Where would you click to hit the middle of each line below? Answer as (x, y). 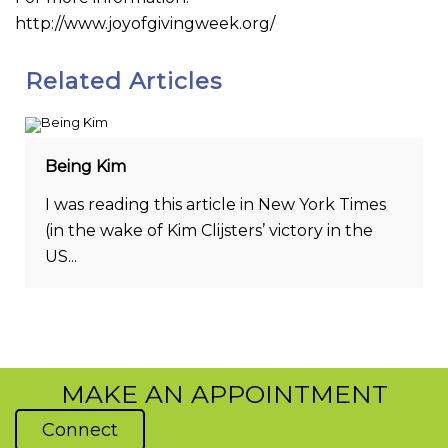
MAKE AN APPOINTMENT (224, 394)
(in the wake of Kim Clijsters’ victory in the (208, 231)
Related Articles (123, 80)
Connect (80, 430)
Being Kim (85, 166)
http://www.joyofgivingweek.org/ (145, 24)
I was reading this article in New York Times (215, 205)
